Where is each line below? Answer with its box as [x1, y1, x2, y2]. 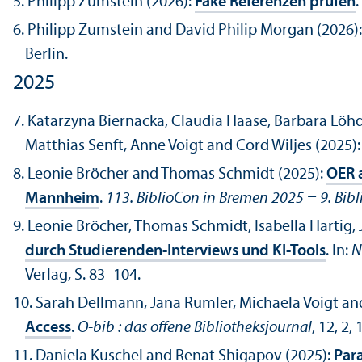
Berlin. [25, 47, 68, 64]
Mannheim [25, 191, 99, 208]
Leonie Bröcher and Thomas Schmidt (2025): [27, 166, 326, 183]
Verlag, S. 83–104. [25, 267, 141, 284]
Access [25, 320, 71, 337]
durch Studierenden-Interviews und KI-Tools [25, 243, 326, 260]
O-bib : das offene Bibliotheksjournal [78, 320, 312, 337]
